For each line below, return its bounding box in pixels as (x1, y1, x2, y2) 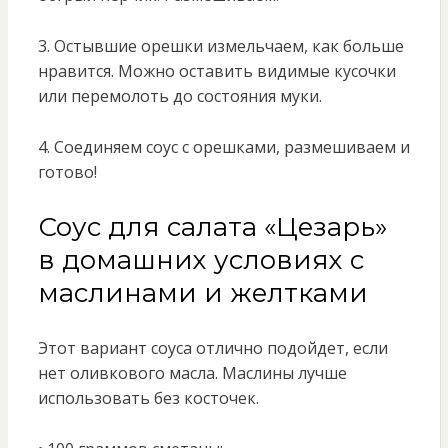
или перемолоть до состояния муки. (37, 85, 322, 108)
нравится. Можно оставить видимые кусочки (37, 60, 396, 83)
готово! (37, 161, 97, 184)
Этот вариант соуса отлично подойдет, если (37, 337, 388, 360)
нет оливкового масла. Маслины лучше (37, 362, 347, 385)
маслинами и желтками (37, 277, 368, 310)
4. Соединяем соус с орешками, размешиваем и (37, 136, 410, 159)
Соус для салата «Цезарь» (37, 211, 387, 244)
